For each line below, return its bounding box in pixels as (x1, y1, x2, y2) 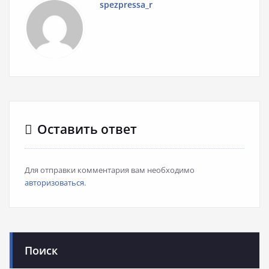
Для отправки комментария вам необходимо (25, 165, 195, 176)
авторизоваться (25, 177, 84, 189)
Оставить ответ (37, 121, 137, 138)
